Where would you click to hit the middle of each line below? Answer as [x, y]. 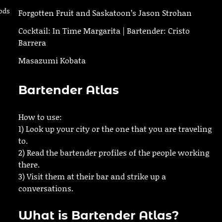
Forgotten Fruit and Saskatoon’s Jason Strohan [105, 13]
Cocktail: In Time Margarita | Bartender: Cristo [104, 31]
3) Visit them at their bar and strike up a [92, 176]
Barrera [32, 43]
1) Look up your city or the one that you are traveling [115, 129]
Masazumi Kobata [52, 60]
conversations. [46, 188]
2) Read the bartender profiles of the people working [113, 153]
